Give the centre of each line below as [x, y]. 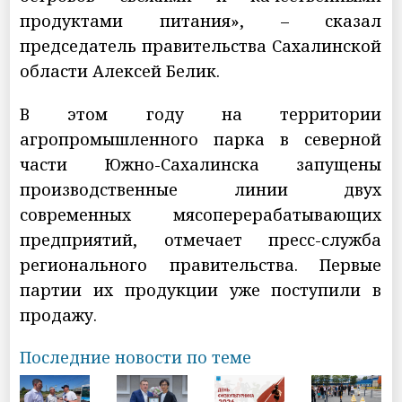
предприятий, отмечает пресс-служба [201, 239]
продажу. [59, 315]
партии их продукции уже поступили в [201, 289]
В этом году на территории [201, 114]
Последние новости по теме [136, 357]
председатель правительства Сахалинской [201, 45]
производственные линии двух [201, 189]
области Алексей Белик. [120, 70]
